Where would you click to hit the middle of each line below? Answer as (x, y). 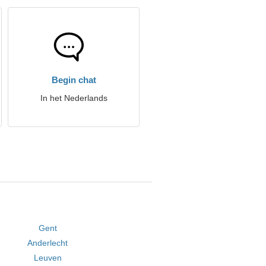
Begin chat (74, 80)
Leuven (47, 258)
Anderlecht (48, 243)
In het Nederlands (74, 98)
